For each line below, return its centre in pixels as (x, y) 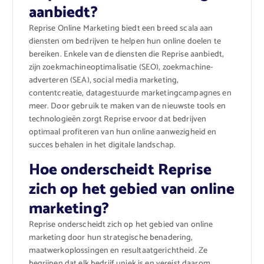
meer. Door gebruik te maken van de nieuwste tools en (127, 107)
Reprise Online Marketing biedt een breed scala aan (121, 29)
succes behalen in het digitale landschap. (102, 146)
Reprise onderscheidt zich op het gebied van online (121, 225)
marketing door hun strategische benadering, (111, 238)
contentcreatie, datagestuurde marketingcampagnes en (130, 94)
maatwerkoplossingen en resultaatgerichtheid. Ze (118, 251)
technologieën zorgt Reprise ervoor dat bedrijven (118, 120)
